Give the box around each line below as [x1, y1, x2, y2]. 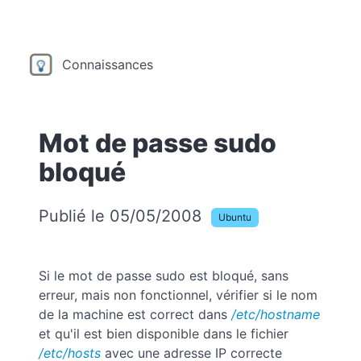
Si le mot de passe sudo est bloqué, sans [39, 267, 288, 284]
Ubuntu [218, 210, 251, 223]
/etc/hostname [231, 305, 320, 322]
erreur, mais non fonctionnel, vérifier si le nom [39, 286, 317, 303]
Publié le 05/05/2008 [39, 206, 206, 226]
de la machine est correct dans [39, 305, 231, 322]
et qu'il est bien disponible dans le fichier [39, 325, 288, 342]
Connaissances [61, 56, 153, 73]
